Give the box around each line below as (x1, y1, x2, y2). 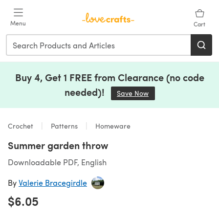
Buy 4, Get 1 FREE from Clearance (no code (15, 70, 204, 84)
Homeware (93, 121, 131, 131)
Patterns (49, 121, 80, 131)
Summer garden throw (8, 138, 108, 152)
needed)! (64, 85, 107, 99)
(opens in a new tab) (149, 88, 214, 98)
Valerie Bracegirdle (19, 177, 87, 188)
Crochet (8, 121, 35, 131)
